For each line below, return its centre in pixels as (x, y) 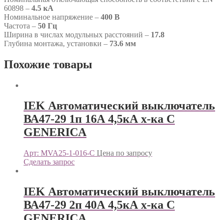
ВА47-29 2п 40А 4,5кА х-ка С (99, 205)
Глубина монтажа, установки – (57, 43)
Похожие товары (48, 64)
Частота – (21, 26)
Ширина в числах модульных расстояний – (77, 34)
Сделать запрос (49, 162)
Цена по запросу (124, 153)
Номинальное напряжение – (52, 17)
